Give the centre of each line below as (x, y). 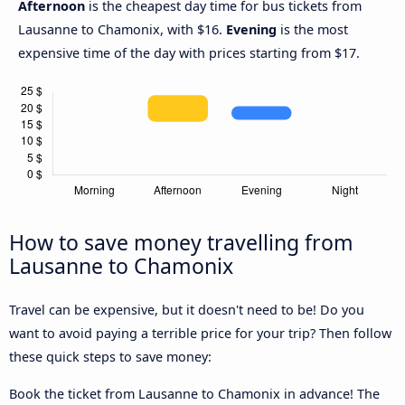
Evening (251, 30)
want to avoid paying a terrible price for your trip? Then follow (200, 334)
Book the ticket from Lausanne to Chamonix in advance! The (194, 393)
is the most (312, 30)
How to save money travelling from (181, 243)
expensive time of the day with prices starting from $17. (189, 53)
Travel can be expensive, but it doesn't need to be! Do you (187, 310)
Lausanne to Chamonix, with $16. (122, 30)
